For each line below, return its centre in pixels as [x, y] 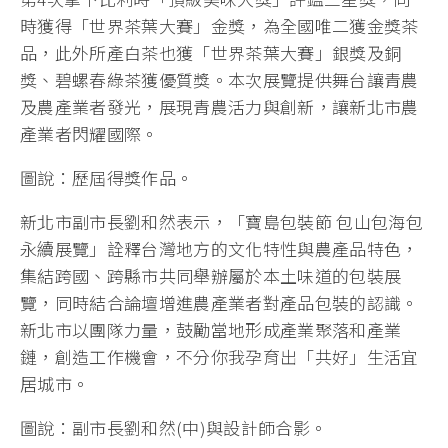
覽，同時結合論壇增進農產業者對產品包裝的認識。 [219, 303]
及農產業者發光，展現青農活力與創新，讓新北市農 [219, 107]
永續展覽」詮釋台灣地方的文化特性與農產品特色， [219, 249]
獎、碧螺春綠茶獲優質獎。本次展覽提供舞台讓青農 [219, 80]
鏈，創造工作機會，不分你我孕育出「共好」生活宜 [219, 357]
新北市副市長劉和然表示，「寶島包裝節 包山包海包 [222, 222]
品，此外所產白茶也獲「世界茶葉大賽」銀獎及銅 [211, 53]
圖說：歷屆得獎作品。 [107, 178]
